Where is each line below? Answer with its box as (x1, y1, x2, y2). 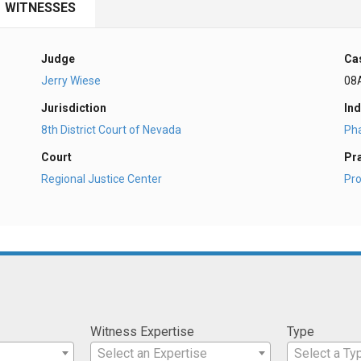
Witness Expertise (90, 323, 194, 339)
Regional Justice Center (40, 172, 162, 185)
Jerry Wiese (40, 73, 101, 87)
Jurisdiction (40, 101, 106, 114)
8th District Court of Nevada (40, 122, 181, 136)
